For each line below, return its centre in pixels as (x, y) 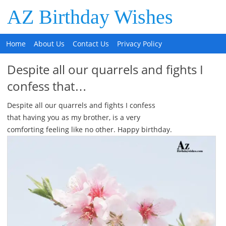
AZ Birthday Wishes (90, 17)
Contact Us (91, 44)
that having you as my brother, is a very (73, 117)
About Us (49, 44)
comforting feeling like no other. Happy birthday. (89, 129)
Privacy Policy (140, 44)
